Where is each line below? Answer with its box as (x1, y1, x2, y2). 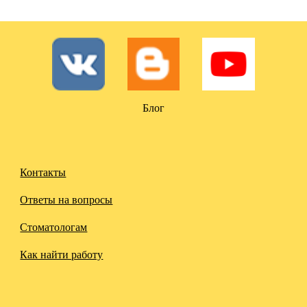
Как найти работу (20, 247, 103, 261)
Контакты (20, 165, 66, 179)
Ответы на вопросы (20, 193, 113, 206)
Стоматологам (20, 220, 88, 234)
